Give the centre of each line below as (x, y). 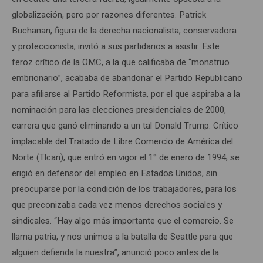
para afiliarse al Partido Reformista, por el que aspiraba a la (126, 94)
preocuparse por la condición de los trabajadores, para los (124, 189)
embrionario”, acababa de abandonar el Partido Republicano (127, 78)
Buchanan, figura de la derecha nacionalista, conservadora (124, 30)
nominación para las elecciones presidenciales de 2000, (119, 109)
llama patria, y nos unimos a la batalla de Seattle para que (122, 236)
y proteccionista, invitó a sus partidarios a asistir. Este (116, 46)
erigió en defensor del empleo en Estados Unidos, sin (114, 173)
